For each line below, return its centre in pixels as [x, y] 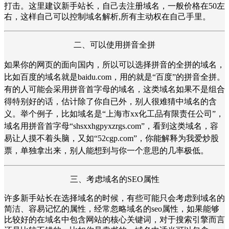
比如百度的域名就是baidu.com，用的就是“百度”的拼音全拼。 [114, 77]
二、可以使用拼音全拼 [114, 44]
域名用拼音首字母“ [39, 126]
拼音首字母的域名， [106, 89]
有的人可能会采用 [37, 89]
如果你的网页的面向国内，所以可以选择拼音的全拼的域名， [114, 64]
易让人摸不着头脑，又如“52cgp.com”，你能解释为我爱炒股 [111, 138]
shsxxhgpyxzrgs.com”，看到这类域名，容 [146, 126]
